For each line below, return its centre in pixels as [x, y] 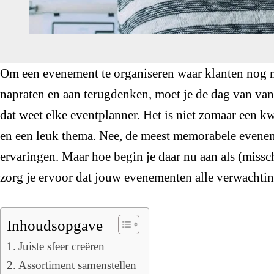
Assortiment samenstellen [77, 265]
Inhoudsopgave [55, 225]
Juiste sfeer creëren [61, 246]
